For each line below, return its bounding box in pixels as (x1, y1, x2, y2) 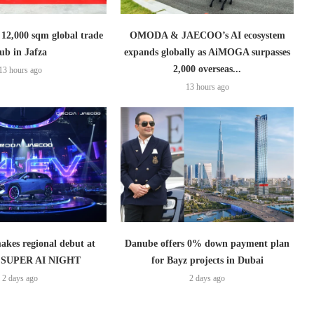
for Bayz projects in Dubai (151, 255, 264, 266)
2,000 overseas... (173, 63, 242, 74)
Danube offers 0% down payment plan (125, 238, 290, 250)
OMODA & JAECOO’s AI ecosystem (129, 29, 285, 41)
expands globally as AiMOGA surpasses (124, 46, 291, 57)
